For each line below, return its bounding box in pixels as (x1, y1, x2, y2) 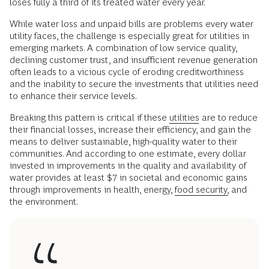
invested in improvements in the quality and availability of (10, 160, 246, 171)
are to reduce (199, 112, 258, 123)
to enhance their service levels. (10, 91, 137, 101)
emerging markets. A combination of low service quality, (10, 43, 237, 53)
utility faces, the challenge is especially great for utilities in (10, 31, 249, 41)
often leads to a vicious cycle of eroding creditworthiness (10, 67, 244, 77)
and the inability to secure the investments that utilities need (10, 79, 258, 89)
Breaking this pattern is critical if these (10, 112, 169, 123)
